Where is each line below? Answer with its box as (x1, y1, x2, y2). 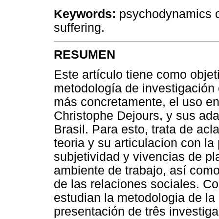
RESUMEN (54, 48, 115, 62)
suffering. (54, 21, 105, 34)
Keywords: (54, 7, 116, 21)
